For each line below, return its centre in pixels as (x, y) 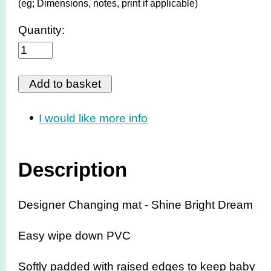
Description (73, 170)
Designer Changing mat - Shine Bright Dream (135, 204)
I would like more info (93, 118)
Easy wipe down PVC (76, 235)
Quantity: (41, 30)
